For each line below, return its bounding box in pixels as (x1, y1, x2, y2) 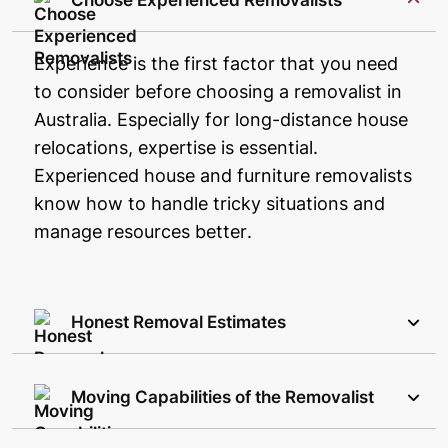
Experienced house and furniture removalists (34, 165, 412, 187)
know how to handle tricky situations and (34, 193, 385, 215)
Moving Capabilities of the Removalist (71, 387, 374, 408)
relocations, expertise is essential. (34, 137, 318, 159)
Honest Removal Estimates (71, 312, 286, 333)
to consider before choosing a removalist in (34, 81, 402, 103)
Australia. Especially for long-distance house (34, 109, 408, 131)
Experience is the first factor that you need (34, 53, 398, 75)
